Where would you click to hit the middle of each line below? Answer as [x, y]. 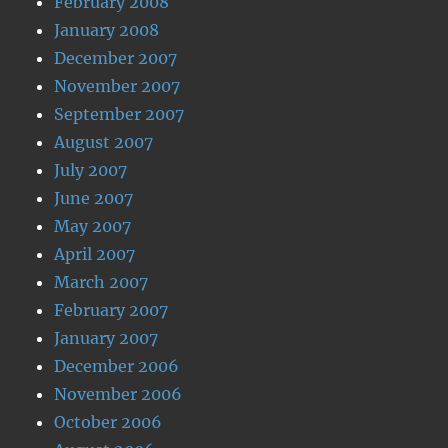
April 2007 [95, 254]
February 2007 [111, 310]
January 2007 [106, 338]
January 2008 [107, 30]
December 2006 [117, 366]
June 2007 [94, 198]
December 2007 [116, 58]
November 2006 [118, 394]
